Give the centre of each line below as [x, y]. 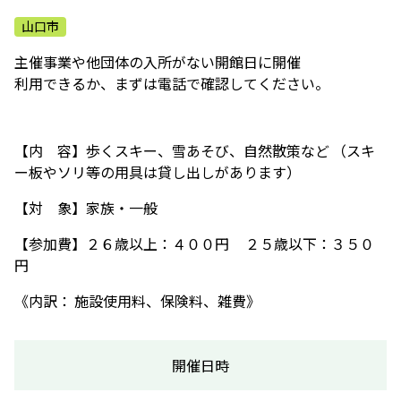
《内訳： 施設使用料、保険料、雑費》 [137, 301]
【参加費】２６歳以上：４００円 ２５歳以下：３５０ [194, 244]
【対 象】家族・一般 [86, 208]
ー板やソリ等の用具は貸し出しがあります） [158, 172]
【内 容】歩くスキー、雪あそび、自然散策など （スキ [195, 151]
